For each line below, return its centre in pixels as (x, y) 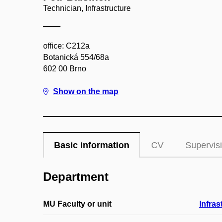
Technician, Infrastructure (87, 8)
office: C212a (66, 46)
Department (76, 177)
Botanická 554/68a (76, 57)
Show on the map (86, 91)
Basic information (92, 145)
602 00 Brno (65, 69)
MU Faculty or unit (77, 204)
